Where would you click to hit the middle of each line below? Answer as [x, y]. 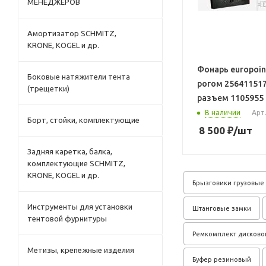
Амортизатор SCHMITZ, [72, 33]
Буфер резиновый [222, 259]
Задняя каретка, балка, [70, 151]
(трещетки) [48, 88]
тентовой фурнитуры [67, 218]
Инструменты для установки [80, 207]
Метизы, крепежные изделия [81, 250]
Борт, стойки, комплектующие [83, 120]
